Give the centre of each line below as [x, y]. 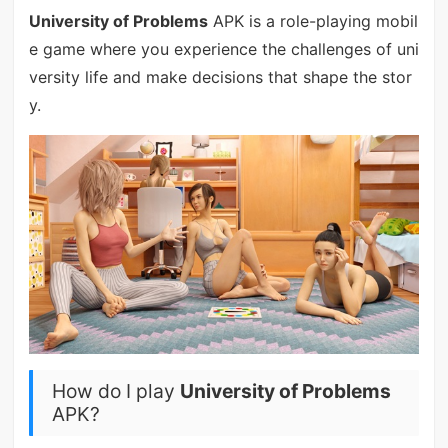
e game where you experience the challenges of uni [223, 49]
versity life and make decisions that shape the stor [220, 77]
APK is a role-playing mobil [312, 21]
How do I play [115, 391]
